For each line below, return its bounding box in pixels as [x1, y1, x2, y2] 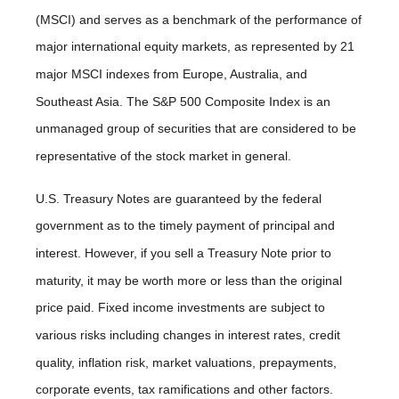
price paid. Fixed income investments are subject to [36, 300, 325, 315]
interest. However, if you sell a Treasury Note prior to [36, 246, 331, 260]
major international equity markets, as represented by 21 [36, 39, 354, 54]
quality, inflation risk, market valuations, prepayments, [36, 354, 337, 370]
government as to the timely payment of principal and [36, 218, 335, 233]
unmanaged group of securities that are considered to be [36, 121, 356, 136]
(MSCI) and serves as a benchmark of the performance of [36, 12, 362, 27]
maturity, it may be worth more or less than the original [36, 273, 342, 288]
